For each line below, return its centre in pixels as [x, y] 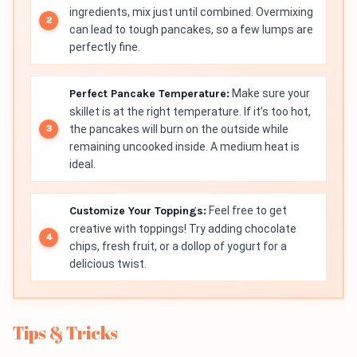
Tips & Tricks [66, 333]
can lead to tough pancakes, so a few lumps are [191, 30]
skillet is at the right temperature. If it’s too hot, [190, 112]
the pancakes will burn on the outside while [179, 129]
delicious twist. [108, 264]
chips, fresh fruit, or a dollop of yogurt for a [178, 247]
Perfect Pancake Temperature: [149, 94]
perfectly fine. [105, 47]
